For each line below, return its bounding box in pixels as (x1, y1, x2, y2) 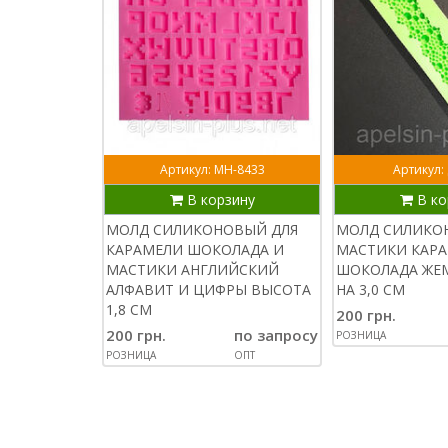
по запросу (234, 325, 318, 345)
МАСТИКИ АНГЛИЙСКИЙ (106, 260, 279, 279)
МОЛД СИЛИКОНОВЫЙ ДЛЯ (106, 220, 298, 239)
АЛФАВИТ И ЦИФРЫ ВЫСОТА (106, 280, 311, 299)
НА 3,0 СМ (336, 280, 405, 299)
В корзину (182, 190, 255, 209)
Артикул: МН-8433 (159, 161, 265, 178)
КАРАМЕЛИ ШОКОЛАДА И (106, 240, 284, 259)
